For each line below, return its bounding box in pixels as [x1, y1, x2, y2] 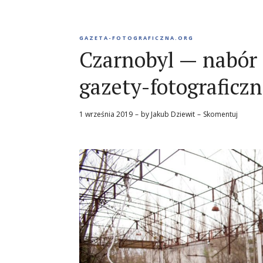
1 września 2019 [79, 109, 133, 119]
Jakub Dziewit [151, 109, 195, 119]
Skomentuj [203, 109, 238, 119]
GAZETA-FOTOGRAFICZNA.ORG [79, 34, 194, 42]
